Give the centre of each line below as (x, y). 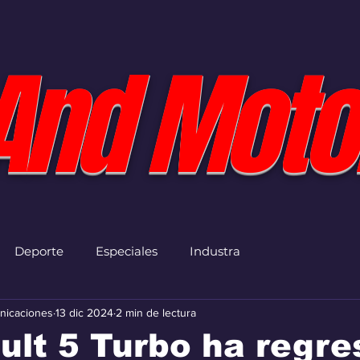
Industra (215, 251)
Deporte (39, 251)
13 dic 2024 (84, 312)
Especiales (127, 251)
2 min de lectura (156, 312)
